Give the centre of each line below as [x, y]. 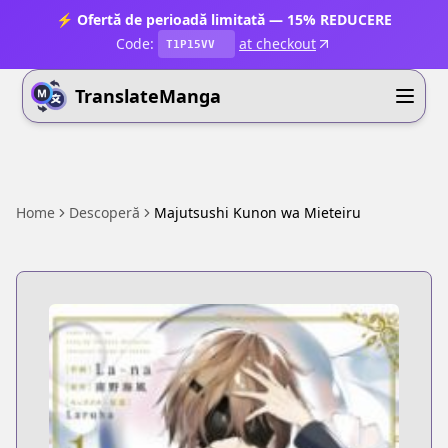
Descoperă [104, 212]
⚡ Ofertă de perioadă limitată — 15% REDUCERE [224, 19]
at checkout [277, 43]
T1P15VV [190, 44]
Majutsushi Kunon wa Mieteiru [257, 212]
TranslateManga [148, 96]
